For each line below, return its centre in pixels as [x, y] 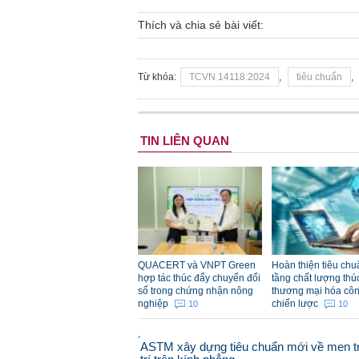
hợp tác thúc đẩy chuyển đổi [199, 278]
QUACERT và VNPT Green [197, 266]
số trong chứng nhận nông [196, 291]
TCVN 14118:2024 [230, 77]
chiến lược [296, 304]
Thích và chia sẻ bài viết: [201, 25]
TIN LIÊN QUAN [185, 141]
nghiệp [154, 304]
